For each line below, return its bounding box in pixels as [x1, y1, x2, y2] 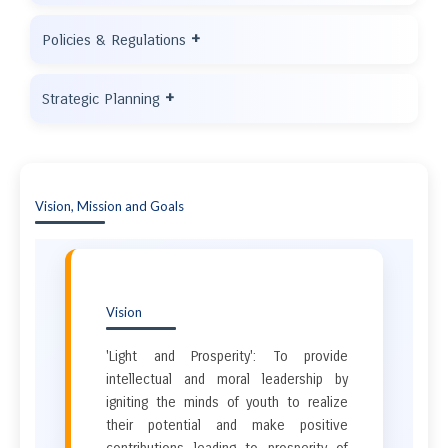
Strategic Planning [42, 90, 165, 108]
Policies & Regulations [42, 31, 191, 49]
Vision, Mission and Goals [35, 198, 184, 214]
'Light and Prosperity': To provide [106, 348, 348, 365]
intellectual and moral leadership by [106, 371, 348, 388]
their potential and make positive [106, 417, 348, 434]
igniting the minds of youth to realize [106, 394, 348, 411]
